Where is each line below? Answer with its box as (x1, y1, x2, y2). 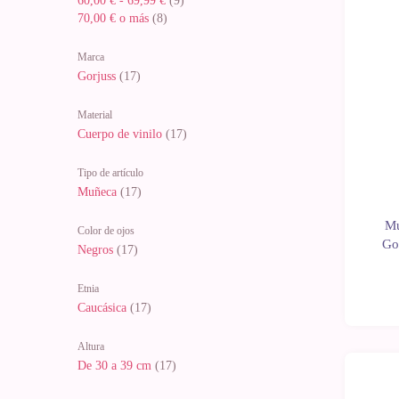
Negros (77, 243, 113, 257)
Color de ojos (77, 224, 134, 238)
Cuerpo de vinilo (77, 127, 162, 142)
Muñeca (77, 185, 117, 199)
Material (77, 109, 112, 122)
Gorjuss (77, 69, 116, 84)
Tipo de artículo (77, 167, 143, 180)
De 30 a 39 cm (77, 359, 151, 373)
